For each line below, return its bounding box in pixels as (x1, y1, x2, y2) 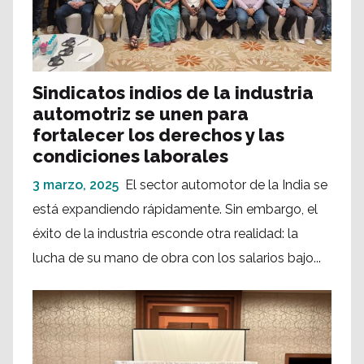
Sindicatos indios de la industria (32, 82, 314, 104)
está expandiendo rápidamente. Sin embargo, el (32, 201, 318, 218)
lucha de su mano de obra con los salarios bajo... (32, 250, 321, 266)
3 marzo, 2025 (32, 177, 119, 193)
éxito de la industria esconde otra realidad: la (32, 226, 298, 242)
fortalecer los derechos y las (32, 124, 284, 146)
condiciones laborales (32, 145, 228, 167)
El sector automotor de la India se (125, 177, 327, 193)
